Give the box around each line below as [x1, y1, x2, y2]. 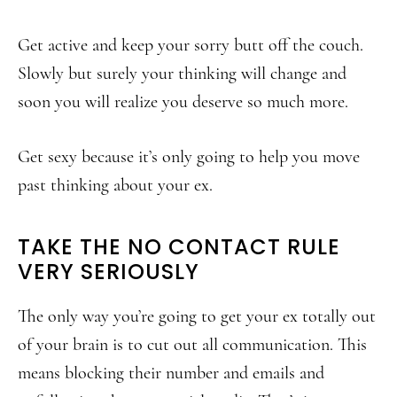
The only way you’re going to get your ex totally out [18, 306, 376, 327]
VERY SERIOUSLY [18, 257, 199, 286]
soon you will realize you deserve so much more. [18, 91, 348, 113]
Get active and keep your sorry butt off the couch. [18, 35, 363, 56]
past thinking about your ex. [18, 175, 213, 196]
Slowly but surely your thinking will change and [18, 63, 346, 84]
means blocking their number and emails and [18, 362, 324, 384]
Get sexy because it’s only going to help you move [18, 146, 360, 167]
